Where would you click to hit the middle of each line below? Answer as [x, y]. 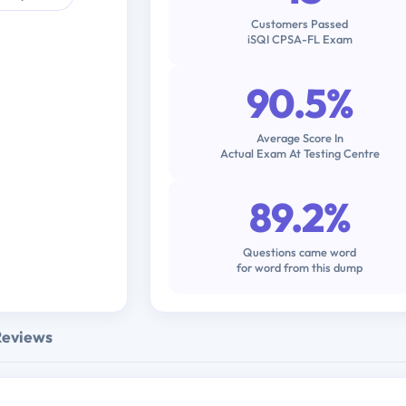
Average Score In [300, 137]
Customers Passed [300, 23]
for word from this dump [300, 267]
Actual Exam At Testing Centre [300, 153]
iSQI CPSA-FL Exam [300, 39]
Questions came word [300, 251]
